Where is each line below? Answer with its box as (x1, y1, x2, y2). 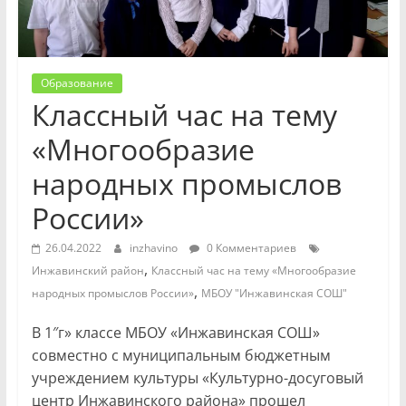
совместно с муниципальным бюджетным (31, 345, 331, 366)
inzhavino (129, 240, 180, 256)
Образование (40, 75, 113, 92)
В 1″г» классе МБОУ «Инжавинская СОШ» (31, 323, 320, 343)
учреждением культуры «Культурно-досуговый (31, 368, 363, 389)
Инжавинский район (31, 263, 144, 279)
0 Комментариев (203, 240, 296, 256)
